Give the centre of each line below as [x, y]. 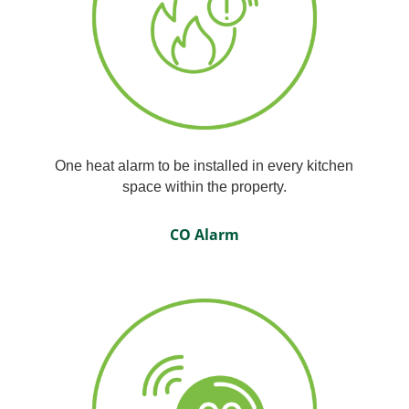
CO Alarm [204, 235]
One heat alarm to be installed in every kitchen [204, 166]
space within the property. [204, 187]
